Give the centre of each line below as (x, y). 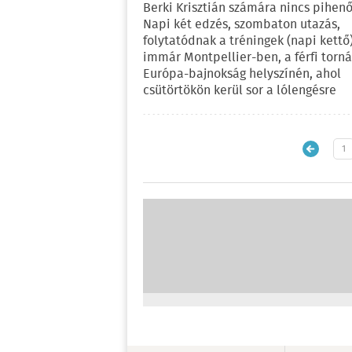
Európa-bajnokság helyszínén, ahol (242, 74)
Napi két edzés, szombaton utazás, (242, 25)
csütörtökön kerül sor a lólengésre (240, 91)
